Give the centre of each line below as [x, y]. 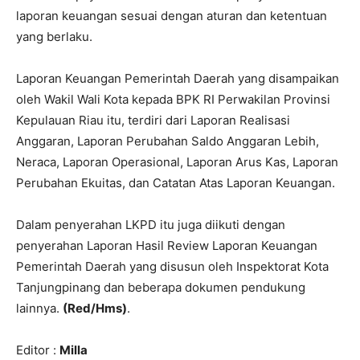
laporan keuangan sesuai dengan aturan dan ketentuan [172, 16]
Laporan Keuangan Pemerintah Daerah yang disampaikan [178, 79]
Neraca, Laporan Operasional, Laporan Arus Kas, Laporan [177, 162]
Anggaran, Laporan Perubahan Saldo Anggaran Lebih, [168, 141]
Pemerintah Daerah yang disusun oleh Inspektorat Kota [172, 267]
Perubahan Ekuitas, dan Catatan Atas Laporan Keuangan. [176, 183]
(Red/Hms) [95, 309]
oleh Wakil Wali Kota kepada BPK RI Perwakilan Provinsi [173, 100]
